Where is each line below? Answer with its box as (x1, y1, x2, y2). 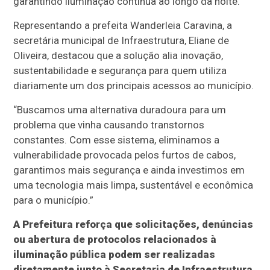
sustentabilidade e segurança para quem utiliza (13, 64, 227, 77)
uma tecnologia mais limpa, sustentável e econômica (13, 179, 254, 192)
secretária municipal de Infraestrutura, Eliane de (13, 34, 230, 47)
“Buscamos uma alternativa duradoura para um (13, 104, 227, 116)
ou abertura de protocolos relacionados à (13, 233, 217, 246)
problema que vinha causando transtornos (13, 119, 205, 131)
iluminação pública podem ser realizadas (13, 248, 216, 261)
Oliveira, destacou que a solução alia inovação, (13, 49, 224, 62)
